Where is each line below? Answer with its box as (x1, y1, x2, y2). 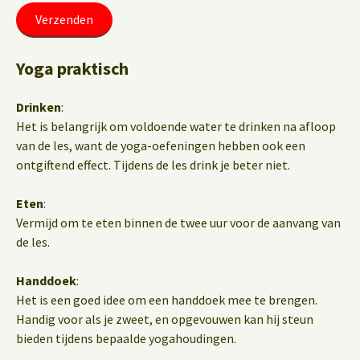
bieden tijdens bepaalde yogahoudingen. (16, 329, 236, 346)
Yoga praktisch (16, 56, 129, 80)
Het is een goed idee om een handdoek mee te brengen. (16, 291, 317, 308)
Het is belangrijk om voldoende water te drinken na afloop (16, 117, 336, 134)
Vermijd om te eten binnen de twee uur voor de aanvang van (16, 214, 341, 231)
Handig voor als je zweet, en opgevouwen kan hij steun (16, 310, 313, 327)
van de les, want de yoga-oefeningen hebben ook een (16, 137, 305, 153)
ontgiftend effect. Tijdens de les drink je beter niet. (16, 156, 290, 173)
